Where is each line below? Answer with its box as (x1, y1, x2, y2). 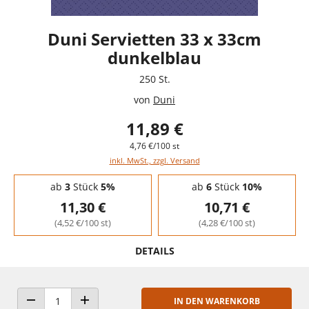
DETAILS (134, 243, 175, 257)
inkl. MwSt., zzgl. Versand (109, 154, 200, 166)
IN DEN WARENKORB (173, 295, 260, 307)
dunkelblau (108, 46, 201, 69)
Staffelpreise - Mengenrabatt (13, 172, 131, 184)
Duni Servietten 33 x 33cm (48, 27, 261, 50)
